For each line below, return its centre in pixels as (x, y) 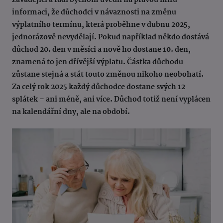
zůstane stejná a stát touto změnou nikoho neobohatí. (108, 75)
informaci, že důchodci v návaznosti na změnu (94, 13)
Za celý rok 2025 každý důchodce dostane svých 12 (99, 87)
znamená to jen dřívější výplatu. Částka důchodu (98, 62)
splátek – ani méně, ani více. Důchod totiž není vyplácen (111, 100)
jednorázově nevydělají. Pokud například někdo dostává (111, 38)
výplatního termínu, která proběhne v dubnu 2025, (101, 25)
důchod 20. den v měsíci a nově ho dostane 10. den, (101, 50)
